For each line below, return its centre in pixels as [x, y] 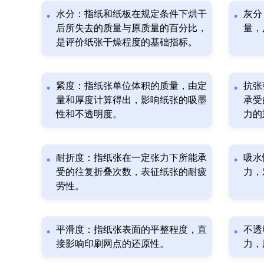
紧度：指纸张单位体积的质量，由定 [131, 85]
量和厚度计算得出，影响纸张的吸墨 [131, 100]
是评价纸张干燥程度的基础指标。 [127, 42]
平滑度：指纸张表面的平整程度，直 [131, 229]
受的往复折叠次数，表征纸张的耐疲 [131, 171]
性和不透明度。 [89, 114]
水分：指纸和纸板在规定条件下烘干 [131, 14]
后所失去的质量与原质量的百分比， [131, 28]
